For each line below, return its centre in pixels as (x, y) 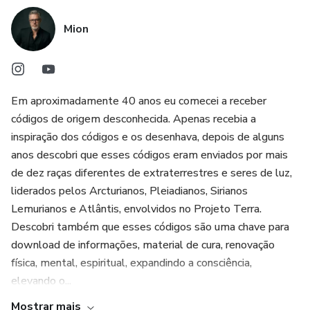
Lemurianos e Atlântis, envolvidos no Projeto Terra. (136, 209)
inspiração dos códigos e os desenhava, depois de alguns (148, 137)
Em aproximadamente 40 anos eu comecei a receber (139, 101)
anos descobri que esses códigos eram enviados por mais (149, 155)
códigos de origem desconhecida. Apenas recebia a (134, 119)
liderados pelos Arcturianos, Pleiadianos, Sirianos (129, 191)
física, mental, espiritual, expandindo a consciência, (131, 263)
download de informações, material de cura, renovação (143, 245)
